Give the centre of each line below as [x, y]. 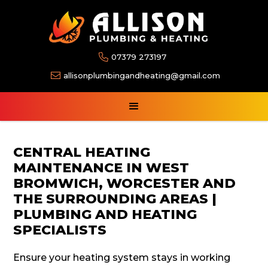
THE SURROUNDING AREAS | [115, 199]
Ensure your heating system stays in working [122, 258]
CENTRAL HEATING [82, 153]
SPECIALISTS [60, 230]
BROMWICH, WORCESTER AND [125, 184]
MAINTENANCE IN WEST [101, 168]
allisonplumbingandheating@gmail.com [142, 76]
